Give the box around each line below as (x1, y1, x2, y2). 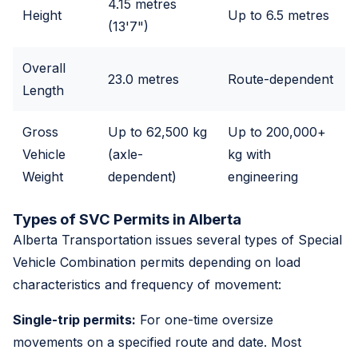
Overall (22, 59, 66, 76)
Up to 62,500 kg (108, 123, 207, 140)
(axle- (108, 145, 143, 162)
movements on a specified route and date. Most (13, 333, 301, 350)
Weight (22, 168, 63, 185)
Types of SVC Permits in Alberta (13, 209, 241, 228)
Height (22, 6, 62, 23)
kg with (228, 145, 271, 162)
